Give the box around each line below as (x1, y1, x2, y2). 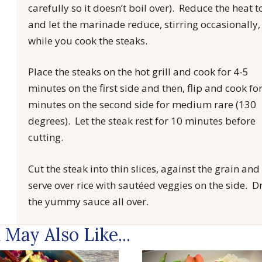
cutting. (28, 130, 64, 144)
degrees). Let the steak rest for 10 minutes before (28, 114, 256, 128)
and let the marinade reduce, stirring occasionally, (28, 17, 261, 31)
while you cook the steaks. (28, 33, 148, 47)
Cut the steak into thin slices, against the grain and (28, 161, 260, 175)
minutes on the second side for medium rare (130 (28, 98, 257, 112)
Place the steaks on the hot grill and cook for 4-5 (28, 65, 249, 79)
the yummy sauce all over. (28, 194, 149, 208)
